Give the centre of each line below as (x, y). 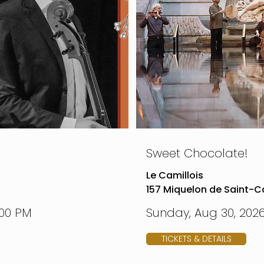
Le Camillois (175, 175)
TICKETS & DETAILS (196, 239)
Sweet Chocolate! (197, 153)
